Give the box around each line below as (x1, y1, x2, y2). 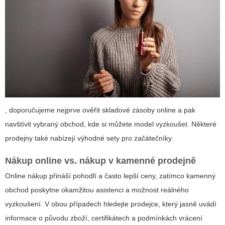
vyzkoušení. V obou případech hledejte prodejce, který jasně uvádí (5, 199, 216, 208)
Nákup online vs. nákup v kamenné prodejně (5, 155, 196, 166)
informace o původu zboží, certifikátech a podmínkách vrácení (5, 213, 202, 222)
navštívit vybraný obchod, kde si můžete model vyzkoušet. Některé (5, 120, 216, 128)
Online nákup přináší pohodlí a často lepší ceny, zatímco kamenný (5, 171, 215, 180)
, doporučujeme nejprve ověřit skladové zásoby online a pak (5, 105, 195, 114)
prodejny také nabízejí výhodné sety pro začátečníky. (5, 134, 173, 142)
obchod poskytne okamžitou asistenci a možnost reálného (5, 185, 189, 194)
